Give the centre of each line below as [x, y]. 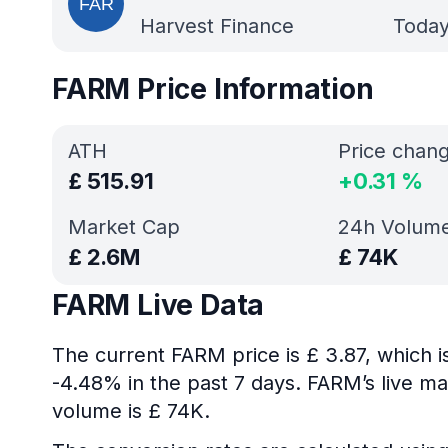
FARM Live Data [158, 305]
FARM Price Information [213, 89]
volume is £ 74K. [131, 411]
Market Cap [124, 227]
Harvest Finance [217, 26]
